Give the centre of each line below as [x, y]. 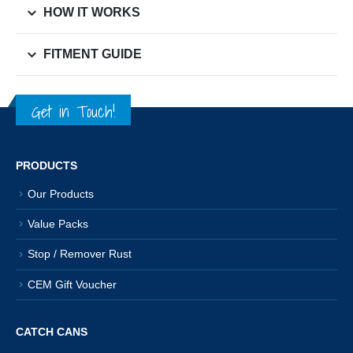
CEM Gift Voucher [72, 284]
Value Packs [58, 224]
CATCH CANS [52, 331]
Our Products [61, 193]
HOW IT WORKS [92, 12]
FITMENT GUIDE [93, 54]
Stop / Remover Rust [80, 254]
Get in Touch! [73, 111]
